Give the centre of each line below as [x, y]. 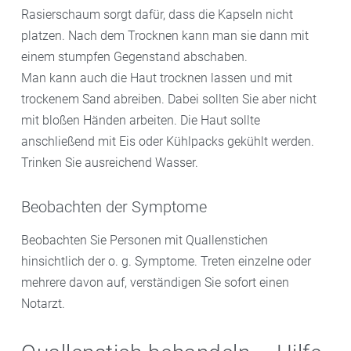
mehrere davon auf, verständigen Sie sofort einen [155, 283]
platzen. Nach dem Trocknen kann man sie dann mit [165, 36]
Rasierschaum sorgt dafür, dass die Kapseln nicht [157, 15]
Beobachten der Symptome [114, 206]
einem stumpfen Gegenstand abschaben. [134, 57]
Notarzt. [43, 304]
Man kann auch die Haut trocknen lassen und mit [157, 78]
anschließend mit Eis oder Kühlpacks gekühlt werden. [168, 142]
